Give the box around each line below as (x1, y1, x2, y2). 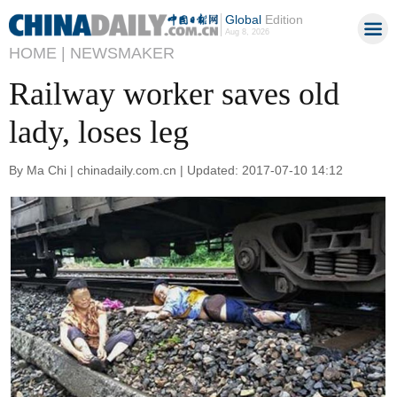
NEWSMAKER (70, 44, 175, 62)
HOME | (9, 44, 66, 62)
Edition (261, 12, 303, 27)
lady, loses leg (9, 114, 189, 150)
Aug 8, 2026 (224, 27, 269, 36)
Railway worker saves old (9, 76, 339, 112)
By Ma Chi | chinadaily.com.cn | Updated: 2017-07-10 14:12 (9, 162, 343, 177)
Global (224, 12, 261, 27)
